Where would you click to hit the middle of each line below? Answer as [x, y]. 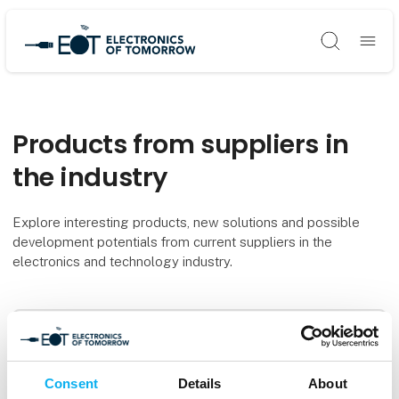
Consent [71, 383]
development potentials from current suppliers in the [173, 242]
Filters [191, 330]
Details [199, 383]
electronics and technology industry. [123, 262]
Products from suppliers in [181, 144]
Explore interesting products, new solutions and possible [187, 223]
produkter [50, 379]
